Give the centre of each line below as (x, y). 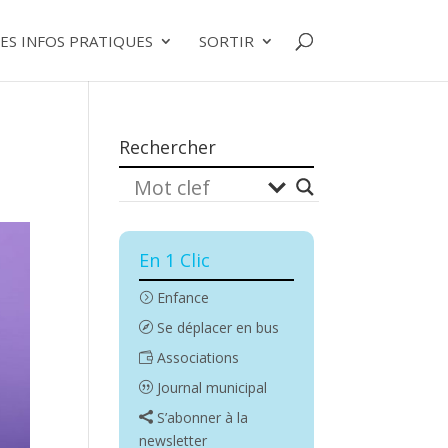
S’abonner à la (201, 417)
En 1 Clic (175, 260)
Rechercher (168, 147)
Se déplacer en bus (216, 327)
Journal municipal (210, 387)
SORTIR (226, 41)
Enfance (181, 297)
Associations (196, 357)
